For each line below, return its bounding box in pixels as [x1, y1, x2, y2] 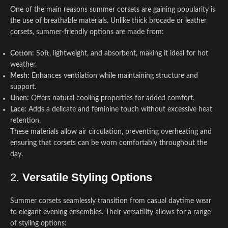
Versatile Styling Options [22, 171, 152, 184]
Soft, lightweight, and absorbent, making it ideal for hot [34, 50, 208, 57]
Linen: [10, 95, 29, 102]
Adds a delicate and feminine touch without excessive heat [26, 106, 212, 113]
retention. [10, 117, 41, 124]
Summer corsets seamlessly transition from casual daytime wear [10, 197, 211, 205]
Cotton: [10, 50, 34, 57]
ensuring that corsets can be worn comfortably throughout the [10, 139, 207, 147]
